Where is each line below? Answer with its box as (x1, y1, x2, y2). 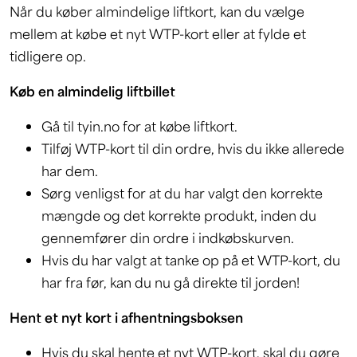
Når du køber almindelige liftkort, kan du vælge (10, 2, 304, 20)
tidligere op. (10, 47, 89, 65)
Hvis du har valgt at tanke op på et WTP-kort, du (41, 251, 340, 269)
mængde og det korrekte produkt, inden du (41, 206, 316, 224)
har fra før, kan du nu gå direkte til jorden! (41, 273, 300, 291)
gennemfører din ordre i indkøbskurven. (41, 229, 294, 246)
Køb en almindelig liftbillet (10, 82, 175, 100)
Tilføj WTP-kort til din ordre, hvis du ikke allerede (41, 139, 344, 157)
